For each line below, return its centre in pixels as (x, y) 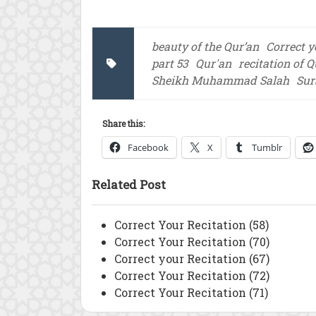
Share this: (123, 123)
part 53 (170, 63)
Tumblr (267, 147)
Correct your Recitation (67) (192, 259)
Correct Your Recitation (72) (192, 275)
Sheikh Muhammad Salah (220, 80)
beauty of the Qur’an (205, 46)
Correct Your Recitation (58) (192, 225)
